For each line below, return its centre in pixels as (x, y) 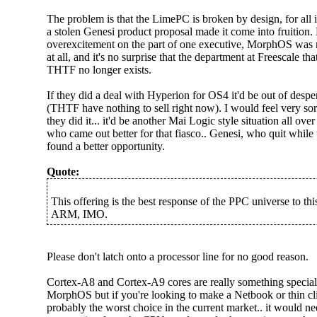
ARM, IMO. (79, 214)
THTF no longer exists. (99, 70)
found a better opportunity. (105, 146)
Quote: (63, 172)
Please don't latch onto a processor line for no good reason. (177, 257)
